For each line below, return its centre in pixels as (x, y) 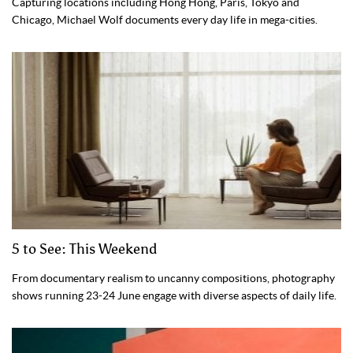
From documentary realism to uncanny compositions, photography (173, 279)
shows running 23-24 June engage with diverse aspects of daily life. (174, 296)
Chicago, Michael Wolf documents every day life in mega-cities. (165, 20)
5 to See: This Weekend (84, 249)
